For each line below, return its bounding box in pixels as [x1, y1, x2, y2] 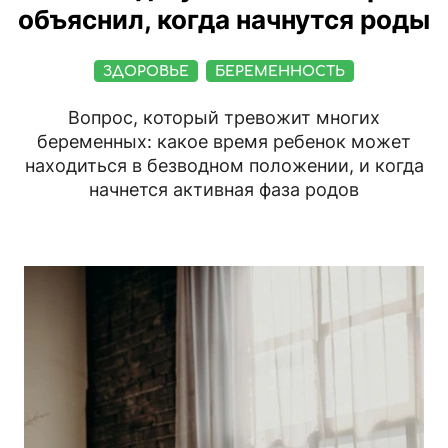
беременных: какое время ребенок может [37, 131, 411, 153]
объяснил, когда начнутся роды [18, 4, 430, 36]
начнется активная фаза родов [89, 179, 359, 201]
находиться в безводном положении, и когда [24, 155, 424, 177]
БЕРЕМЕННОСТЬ [215, 64, 345, 80]
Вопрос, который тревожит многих [68, 107, 380, 129]
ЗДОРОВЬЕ [103, 64, 189, 80]
